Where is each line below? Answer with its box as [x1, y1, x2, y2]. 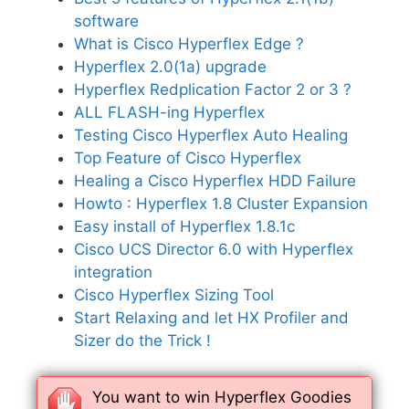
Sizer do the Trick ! [74, 331, 211, 350]
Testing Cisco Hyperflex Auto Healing [74, 126, 348, 144]
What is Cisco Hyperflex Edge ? [74, 35, 304, 53]
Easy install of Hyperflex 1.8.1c [74, 217, 295, 236]
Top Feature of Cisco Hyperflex [74, 149, 301, 167]
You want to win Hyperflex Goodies [92, 387, 351, 406]
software [74, 12, 139, 30]
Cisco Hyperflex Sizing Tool [74, 286, 274, 304]
